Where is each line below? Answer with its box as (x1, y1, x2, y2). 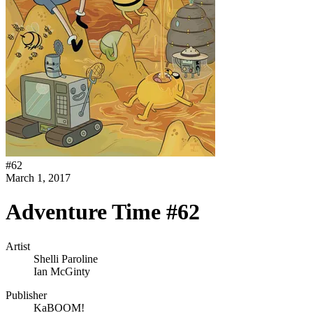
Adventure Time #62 (6, 199, 200, 225)
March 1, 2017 (6, 172, 71, 184)
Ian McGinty (34, 265, 90, 277)
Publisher (6, 289, 47, 301)
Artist (6, 240, 30, 252)
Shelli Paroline (34, 252, 98, 265)
